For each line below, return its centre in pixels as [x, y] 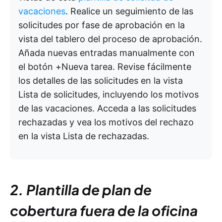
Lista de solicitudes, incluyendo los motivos [109, 95]
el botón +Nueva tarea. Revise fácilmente [105, 67]
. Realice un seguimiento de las [129, 11]
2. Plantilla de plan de [81, 190]
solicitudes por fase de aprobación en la [102, 25]
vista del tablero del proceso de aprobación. [110, 39]
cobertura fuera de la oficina [104, 211]
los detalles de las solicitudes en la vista [101, 81]
